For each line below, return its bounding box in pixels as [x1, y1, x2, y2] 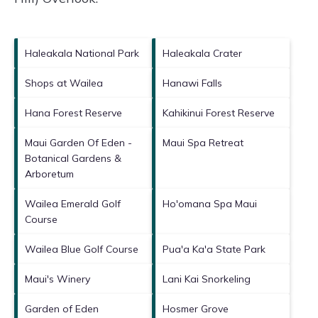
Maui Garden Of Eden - [25, 136, 132, 149]
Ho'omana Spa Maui [163, 197, 257, 210]
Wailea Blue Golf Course [25, 242, 138, 256]
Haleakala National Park [25, 46, 139, 60]
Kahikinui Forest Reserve [163, 106, 275, 119]
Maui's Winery [25, 272, 90, 285]
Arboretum [25, 167, 74, 180]
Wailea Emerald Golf [25, 197, 121, 210]
